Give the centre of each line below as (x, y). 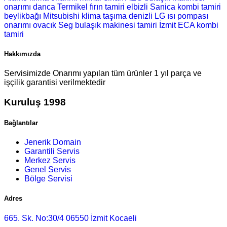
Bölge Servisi (48, 179)
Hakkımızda (22, 54)
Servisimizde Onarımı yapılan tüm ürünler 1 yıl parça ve (103, 73)
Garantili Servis (52, 152)
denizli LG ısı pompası (168, 16)
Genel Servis (48, 170)
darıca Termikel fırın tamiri (79, 7)
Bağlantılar (21, 123)
